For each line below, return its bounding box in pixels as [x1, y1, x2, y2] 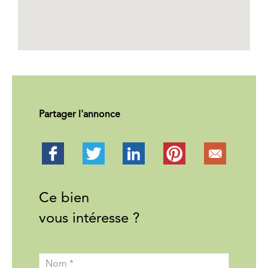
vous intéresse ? [39, 212, 140, 227]
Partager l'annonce [39, 110, 120, 120]
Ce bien [39, 191, 89, 206]
